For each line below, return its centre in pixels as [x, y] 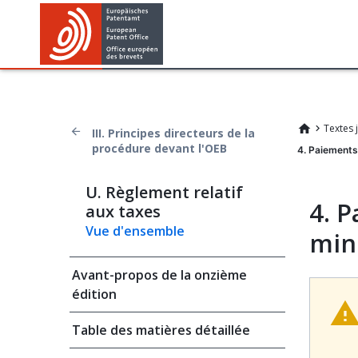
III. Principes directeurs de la [173, 133]
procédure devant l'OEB [159, 148]
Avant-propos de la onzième [159, 275]
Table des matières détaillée [161, 330]
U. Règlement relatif [164, 192]
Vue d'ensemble [135, 231]
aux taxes [123, 211]
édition [94, 294]
